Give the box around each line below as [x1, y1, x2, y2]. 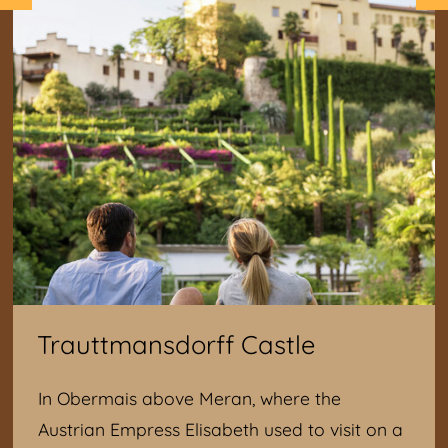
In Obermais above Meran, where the [38, 386, 342, 409]
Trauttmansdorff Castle [37, 327, 316, 360]
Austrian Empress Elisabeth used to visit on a [38, 417, 404, 440]
